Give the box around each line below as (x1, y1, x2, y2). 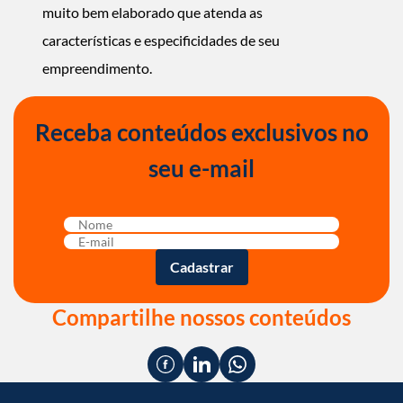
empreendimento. (42, 59, 152, 76)
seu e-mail (148, 154, 255, 183)
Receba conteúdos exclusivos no (34, 118, 369, 147)
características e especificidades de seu (42, 31, 280, 49)
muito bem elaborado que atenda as (42, 4, 263, 21)
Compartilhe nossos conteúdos (52, 303, 351, 330)
